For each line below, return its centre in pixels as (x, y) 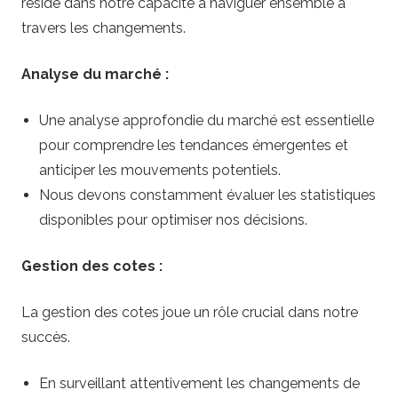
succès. (46, 338)
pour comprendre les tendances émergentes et (194, 146)
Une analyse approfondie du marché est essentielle (207, 121)
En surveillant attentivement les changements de (199, 384)
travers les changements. (103, 28)
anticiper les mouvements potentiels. (160, 171)
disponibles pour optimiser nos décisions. (173, 220)
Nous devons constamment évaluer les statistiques (207, 195)
